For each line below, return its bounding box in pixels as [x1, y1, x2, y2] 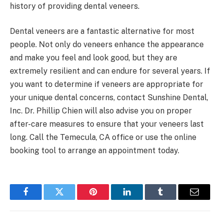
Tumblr [160, 194, 186, 204]
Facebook [25, 194, 59, 204]
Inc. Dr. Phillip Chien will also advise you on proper [10, 106, 192, 116]
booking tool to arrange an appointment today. [10, 146, 179, 156]
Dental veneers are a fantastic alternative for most [10, 27, 194, 36]
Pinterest [92, 194, 124, 204]
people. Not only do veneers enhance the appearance [10, 40, 204, 50]
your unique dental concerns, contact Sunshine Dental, [10, 93, 208, 103]
